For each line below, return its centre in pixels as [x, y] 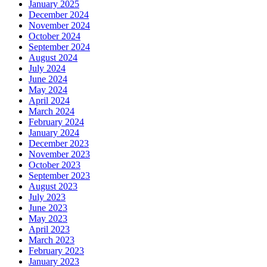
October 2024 [55, 36]
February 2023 [56, 251]
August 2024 [53, 58]
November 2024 [59, 26]
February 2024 [56, 122]
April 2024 [49, 101]
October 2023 [55, 165]
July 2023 [47, 197]
